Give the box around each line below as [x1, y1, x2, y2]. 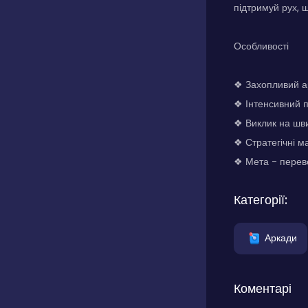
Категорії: [234, 191, 287, 208]
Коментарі [234, 280, 291, 297]
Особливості [234, 39, 289, 53]
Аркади [265, 230, 297, 245]
